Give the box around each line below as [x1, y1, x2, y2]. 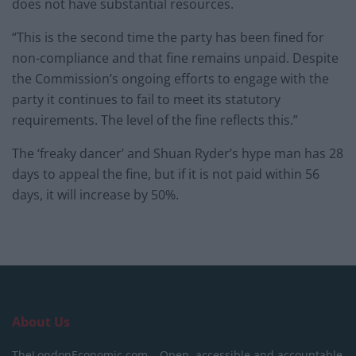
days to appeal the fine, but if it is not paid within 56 [12, 164, 319, 183]
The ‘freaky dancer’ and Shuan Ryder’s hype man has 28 [12, 144, 343, 162]
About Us [12, 312, 70, 331]
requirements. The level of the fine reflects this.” [12, 110, 298, 129]
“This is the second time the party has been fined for [12, 28, 324, 46]
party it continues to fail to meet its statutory [12, 90, 281, 108]
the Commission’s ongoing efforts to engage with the [12, 69, 329, 87]
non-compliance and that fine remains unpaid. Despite [12, 48, 339, 67]
